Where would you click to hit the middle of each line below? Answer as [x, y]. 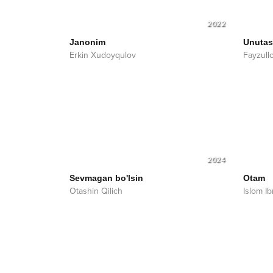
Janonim [87, 42]
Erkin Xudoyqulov [103, 55]
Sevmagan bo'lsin [106, 178]
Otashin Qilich [96, 191]
